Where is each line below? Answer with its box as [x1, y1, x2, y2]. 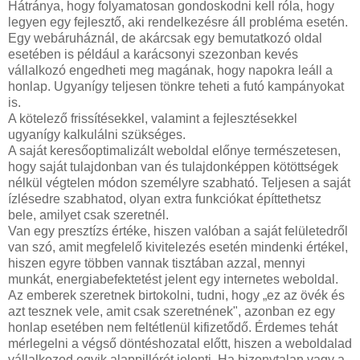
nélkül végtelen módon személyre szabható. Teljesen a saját [8, 176, 350, 190]
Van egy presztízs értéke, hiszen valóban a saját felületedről [8, 224, 348, 238]
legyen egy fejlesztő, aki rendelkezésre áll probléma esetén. [8, 15, 348, 29]
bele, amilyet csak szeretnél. [8, 208, 169, 222]
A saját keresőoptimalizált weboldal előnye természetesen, [8, 144, 341, 157]
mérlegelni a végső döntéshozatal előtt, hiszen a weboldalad [8, 337, 352, 350]
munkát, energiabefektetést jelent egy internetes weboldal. [8, 272, 338, 286]
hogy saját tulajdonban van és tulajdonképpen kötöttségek [8, 160, 338, 174]
